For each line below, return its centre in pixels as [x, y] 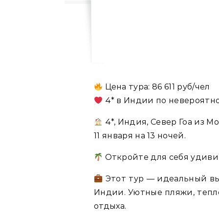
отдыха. [110, 206]
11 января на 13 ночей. [140, 136]
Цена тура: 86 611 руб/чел [156, 87]
